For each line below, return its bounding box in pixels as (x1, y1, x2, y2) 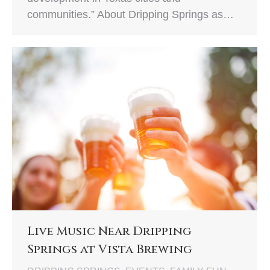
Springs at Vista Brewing (27, 241, 192, 258)
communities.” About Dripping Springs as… (27, 8, 234, 21)
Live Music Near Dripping (27, 223, 192, 240)
